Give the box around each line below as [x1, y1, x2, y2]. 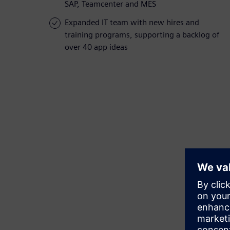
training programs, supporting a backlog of [65, 30, 219, 40]
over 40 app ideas [65, 42, 128, 52]
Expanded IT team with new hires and [65, 17, 199, 28]
